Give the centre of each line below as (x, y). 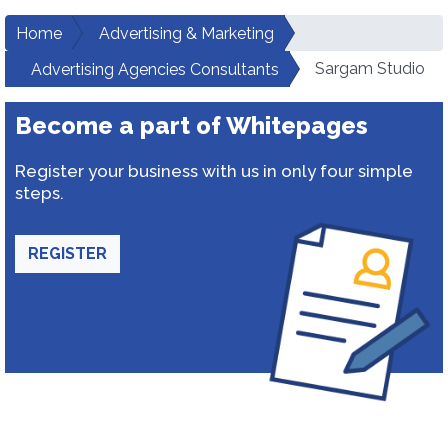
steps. (39, 193)
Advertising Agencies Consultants (155, 69)
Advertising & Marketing (186, 33)
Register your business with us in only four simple (214, 171)
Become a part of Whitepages (191, 125)
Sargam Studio (370, 68)
